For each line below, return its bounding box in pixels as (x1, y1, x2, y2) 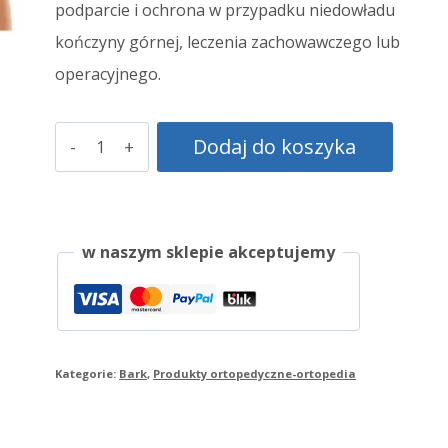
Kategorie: (55, 366, 120, 381)
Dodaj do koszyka (193, 133, 357, 160)
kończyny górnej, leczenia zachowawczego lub (55, 31, 401, 53)
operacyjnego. (55, 63, 162, 85)
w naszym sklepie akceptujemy (82, 241, 336, 263)
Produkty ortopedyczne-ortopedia (153, 366, 357, 381)
